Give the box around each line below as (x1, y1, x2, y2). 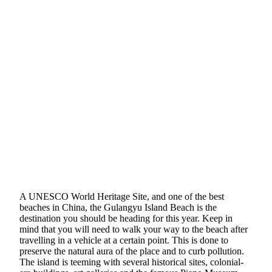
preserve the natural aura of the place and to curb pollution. (19, 246, 244, 257)
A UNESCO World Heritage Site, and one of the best (19, 191, 224, 202)
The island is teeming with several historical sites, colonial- (19, 257, 243, 268)
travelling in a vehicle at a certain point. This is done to (19, 235, 228, 246)
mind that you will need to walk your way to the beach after (19, 224, 248, 235)
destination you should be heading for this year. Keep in (19, 213, 233, 224)
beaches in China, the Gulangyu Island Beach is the (19, 202, 217, 213)
